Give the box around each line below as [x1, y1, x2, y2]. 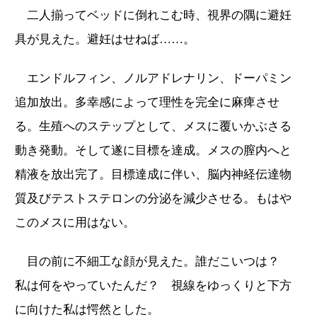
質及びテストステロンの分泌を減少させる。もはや [15, 191, 292, 205]
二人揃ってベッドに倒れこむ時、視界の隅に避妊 [15, 8, 292, 22]
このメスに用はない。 [15, 215, 135, 229]
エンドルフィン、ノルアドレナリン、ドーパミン [15, 71, 292, 85]
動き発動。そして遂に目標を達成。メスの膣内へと [15, 143, 292, 157]
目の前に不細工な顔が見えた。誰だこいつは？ [15, 254, 292, 268]
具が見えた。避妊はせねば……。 [15, 32, 195, 46]
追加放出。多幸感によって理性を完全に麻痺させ [15, 95, 279, 109]
